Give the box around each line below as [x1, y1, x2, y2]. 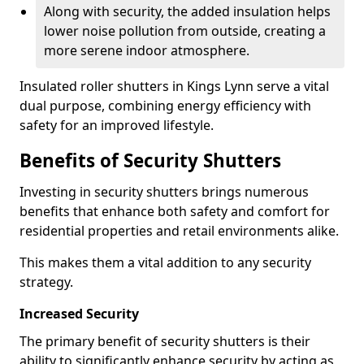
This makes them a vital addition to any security [19, 253, 311, 271]
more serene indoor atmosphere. [44, 41, 249, 59]
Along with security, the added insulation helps [44, 2, 331, 20]
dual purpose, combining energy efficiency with [19, 97, 311, 115]
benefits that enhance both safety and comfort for [19, 202, 330, 220]
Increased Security [19, 305, 139, 323]
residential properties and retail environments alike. [19, 222, 339, 240]
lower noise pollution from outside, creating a [44, 22, 326, 40]
